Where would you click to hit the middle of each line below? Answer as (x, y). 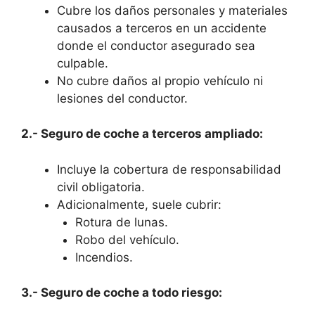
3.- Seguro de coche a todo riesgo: (122, 293)
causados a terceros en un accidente (162, 28)
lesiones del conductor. (122, 98)
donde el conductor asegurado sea (156, 45)
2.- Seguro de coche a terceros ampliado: (142, 134)
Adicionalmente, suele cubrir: (139, 204)
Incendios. (104, 257)
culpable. (83, 63)
